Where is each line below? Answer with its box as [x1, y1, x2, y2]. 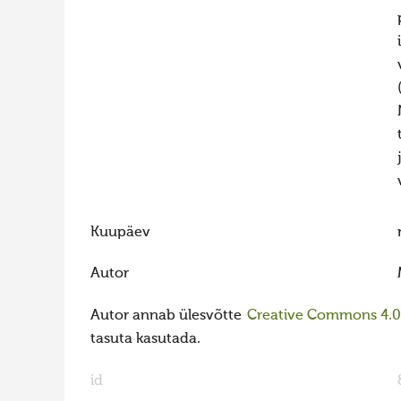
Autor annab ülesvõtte [90, 309, 245, 324]
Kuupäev [90, 225, 150, 240]
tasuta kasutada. [90, 332, 200, 347]
